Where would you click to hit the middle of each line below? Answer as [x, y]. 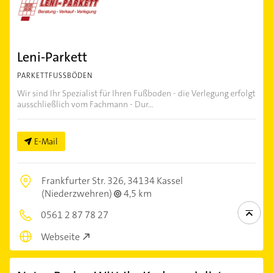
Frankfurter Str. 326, [84, 180]
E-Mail [46, 141]
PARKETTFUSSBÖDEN [55, 75]
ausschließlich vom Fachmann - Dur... [85, 104]
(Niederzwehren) [78, 193]
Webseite [60, 237]
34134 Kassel [155, 180]
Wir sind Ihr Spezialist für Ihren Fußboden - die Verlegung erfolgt [136, 93]
